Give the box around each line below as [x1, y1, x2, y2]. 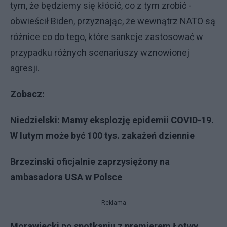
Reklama [101, 199, 126, 206]
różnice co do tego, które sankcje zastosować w [10, 31, 203, 42]
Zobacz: [10, 89, 47, 99]
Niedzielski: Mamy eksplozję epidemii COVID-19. [10, 115, 214, 125]
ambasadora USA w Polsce [10, 172, 122, 182]
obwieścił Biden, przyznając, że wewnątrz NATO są [10, 16, 215, 26]
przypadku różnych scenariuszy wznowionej [10, 47, 190, 58]
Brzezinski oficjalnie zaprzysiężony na [10, 156, 170, 167]
